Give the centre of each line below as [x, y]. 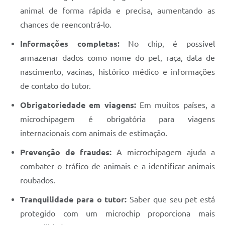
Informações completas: [70, 44]
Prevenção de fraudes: [68, 152]
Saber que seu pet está [172, 200]
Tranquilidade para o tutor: [75, 200]
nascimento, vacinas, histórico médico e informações [118, 72]
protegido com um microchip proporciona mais [118, 214]
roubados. [38, 181]
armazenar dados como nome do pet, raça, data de [118, 58]
